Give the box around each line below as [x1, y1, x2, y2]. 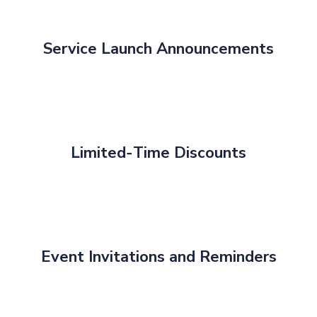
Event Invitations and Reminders [40, 246, 277, 268]
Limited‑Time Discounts [71, 142, 246, 164]
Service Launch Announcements [43, 38, 274, 60]
